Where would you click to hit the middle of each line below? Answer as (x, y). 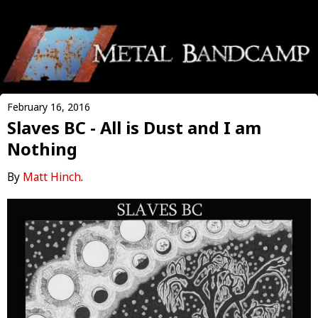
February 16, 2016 (49, 106)
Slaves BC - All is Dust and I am (134, 127)
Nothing (42, 149)
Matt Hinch (52, 177)
